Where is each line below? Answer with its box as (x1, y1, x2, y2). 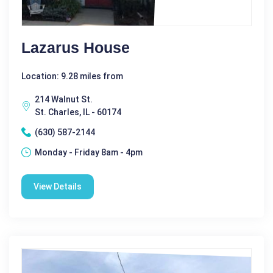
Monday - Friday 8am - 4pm (35, 147, 143, 157)
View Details (34, 181, 82, 191)
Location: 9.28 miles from (21, 71, 123, 81)
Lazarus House (21, 38, 130, 56)
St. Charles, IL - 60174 (35, 107, 121, 117)
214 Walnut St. (35, 94, 93, 104)
